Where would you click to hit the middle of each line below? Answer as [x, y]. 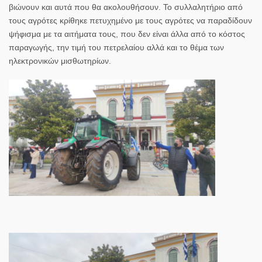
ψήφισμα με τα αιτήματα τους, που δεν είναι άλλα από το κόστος [127, 34]
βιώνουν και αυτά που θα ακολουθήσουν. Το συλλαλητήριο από [126, 7]
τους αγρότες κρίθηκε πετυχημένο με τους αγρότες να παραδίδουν [130, 20]
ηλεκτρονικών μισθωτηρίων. [60, 61]
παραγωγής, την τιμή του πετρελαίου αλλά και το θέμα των [116, 47]
